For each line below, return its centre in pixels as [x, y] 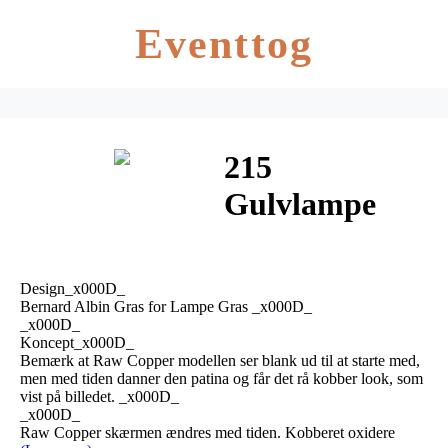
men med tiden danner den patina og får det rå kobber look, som [221, 378]
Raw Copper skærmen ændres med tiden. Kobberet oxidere [207, 432]
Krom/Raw [300, 241]
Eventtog [224, 44]
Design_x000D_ [72, 288]
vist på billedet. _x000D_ [99, 396]
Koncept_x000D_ [77, 342]
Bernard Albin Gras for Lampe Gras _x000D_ [166, 306]
